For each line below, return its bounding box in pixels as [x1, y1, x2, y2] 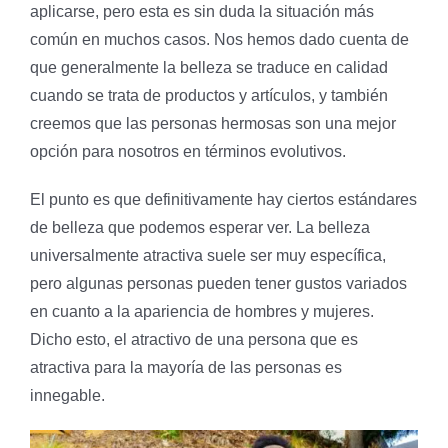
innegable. [30, 386, 105, 404]
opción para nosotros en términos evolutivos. [30, 142, 346, 160]
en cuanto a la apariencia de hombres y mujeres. [30, 302, 374, 320]
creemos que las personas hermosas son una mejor [30, 114, 396, 132]
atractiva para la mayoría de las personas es [30, 358, 342, 376]
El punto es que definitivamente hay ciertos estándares [30, 190, 417, 208]
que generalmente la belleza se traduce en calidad [30, 58, 388, 76]
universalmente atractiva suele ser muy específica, [30, 246, 386, 264]
